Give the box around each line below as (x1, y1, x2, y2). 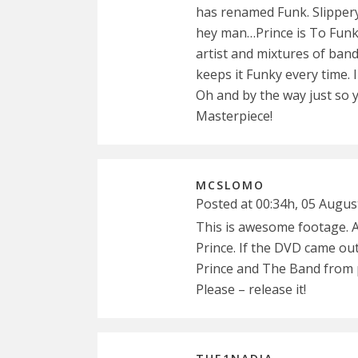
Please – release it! (196, 280, 306, 298)
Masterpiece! (196, 106, 272, 125)
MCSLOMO (196, 177, 265, 193)
